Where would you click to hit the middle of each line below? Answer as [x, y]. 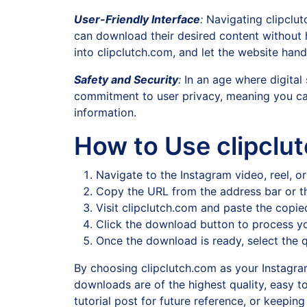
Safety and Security [126, 79]
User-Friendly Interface [137, 19]
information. [105, 112]
